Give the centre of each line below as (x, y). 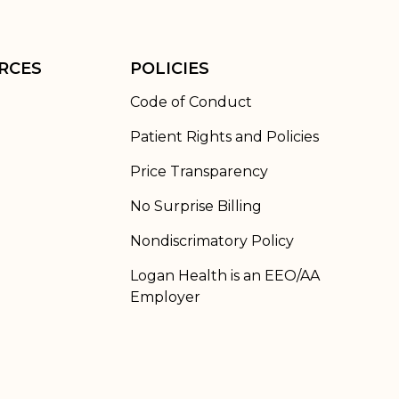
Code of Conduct (191, 102)
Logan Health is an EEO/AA (225, 276)
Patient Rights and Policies (224, 137)
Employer (165, 297)
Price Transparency (199, 171)
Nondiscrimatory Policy (212, 241)
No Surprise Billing (196, 206)
